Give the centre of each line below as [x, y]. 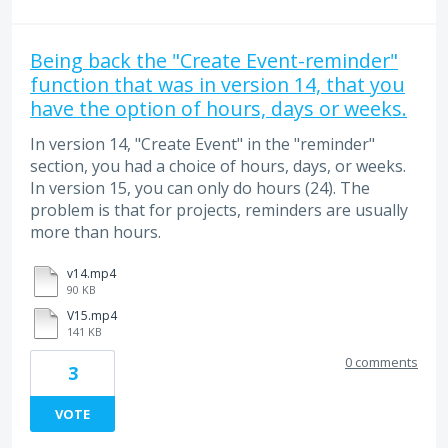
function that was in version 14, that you [217, 85]
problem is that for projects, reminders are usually [219, 210]
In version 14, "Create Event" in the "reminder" [202, 144]
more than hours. [95, 232]
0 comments [381, 361]
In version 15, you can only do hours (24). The [200, 188]
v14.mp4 [91, 273]
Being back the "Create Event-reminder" [214, 61]
